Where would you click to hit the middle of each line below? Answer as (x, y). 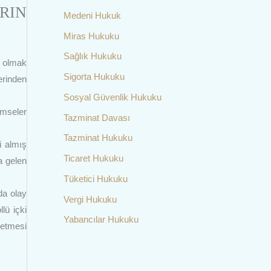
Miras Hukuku (91, 36)
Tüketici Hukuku (95, 178)
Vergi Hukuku (90, 199)
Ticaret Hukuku (93, 158)
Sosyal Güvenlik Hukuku (112, 97)
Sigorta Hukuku (94, 77)
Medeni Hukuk (92, 15)
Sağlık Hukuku (92, 56)
